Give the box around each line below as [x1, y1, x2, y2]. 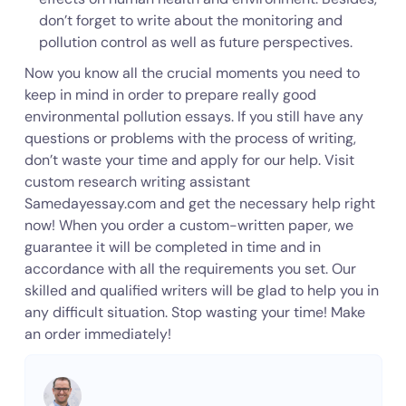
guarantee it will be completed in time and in [24, 237, 321, 256]
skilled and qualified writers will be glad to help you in [24, 281, 379, 300]
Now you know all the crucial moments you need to [24, 63, 360, 82]
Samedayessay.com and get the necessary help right [24, 194, 375, 213]
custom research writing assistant [24, 172, 250, 191]
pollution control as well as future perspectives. [38, 33, 353, 52]
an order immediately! [24, 324, 171, 343]
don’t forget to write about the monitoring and [38, 11, 343, 30]
